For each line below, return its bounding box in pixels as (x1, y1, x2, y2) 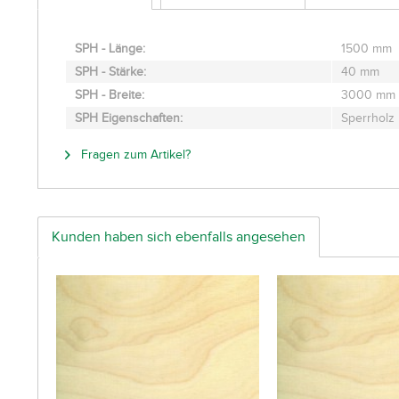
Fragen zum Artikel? (77, 148, 191, 161)
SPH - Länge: (75, 42, 145, 55)
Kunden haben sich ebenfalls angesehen (52, 229, 305, 244)
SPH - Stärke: (75, 65, 146, 78)
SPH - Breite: (75, 88, 144, 102)
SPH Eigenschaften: (75, 111, 183, 125)
